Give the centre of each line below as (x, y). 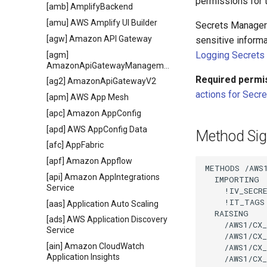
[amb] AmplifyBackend (90, 7)
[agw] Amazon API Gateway (99, 38)
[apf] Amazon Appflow (89, 161)
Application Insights (83, 257)
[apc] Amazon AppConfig (94, 113)
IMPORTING (232, 179)
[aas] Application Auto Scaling (103, 204)
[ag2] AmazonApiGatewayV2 (101, 81)
